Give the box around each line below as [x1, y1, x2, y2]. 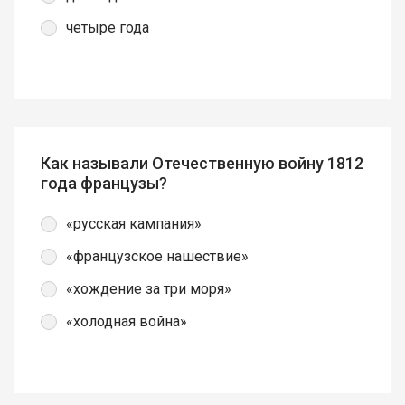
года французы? [41, 173, 167, 193]
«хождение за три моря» [66, 279, 231, 297]
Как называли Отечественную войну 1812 [41, 153, 363, 173]
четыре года [66, 18, 149, 36]
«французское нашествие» [66, 247, 249, 265]
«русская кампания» [66, 214, 202, 232]
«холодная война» [66, 312, 187, 330]
